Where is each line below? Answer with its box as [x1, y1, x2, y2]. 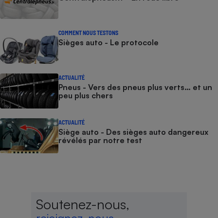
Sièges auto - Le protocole [58, 37, 159, 47]
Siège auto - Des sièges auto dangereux [58, 127, 208, 137]
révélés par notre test [58, 135, 142, 145]
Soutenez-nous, [36, 196, 129, 213]
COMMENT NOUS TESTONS [58, 29, 118, 36]
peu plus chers [58, 91, 113, 100]
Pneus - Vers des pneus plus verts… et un [58, 82, 212, 92]
